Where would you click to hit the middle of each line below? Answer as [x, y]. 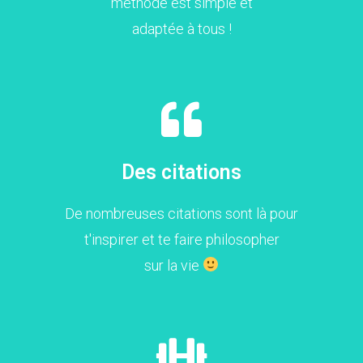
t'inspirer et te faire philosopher [181, 239]
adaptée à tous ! [181, 28]
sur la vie [173, 265]
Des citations [181, 172]
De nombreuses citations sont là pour [181, 213]
